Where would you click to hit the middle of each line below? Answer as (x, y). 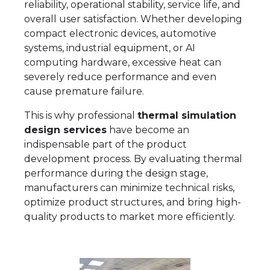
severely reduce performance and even (120, 77)
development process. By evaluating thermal (133, 159)
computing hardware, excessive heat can (123, 62)
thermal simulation (187, 115)
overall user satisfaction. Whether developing (133, 19)
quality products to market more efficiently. (130, 217)
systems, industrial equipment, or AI (110, 48)
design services (65, 130)
